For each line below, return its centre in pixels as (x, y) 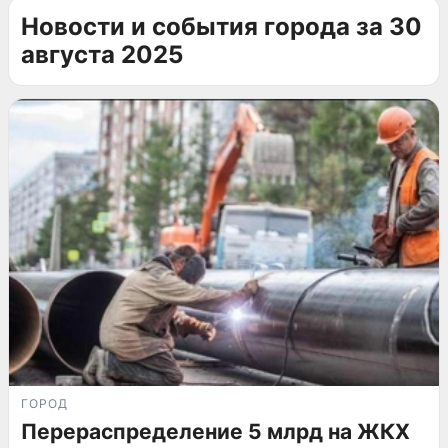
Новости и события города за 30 (221, 26)
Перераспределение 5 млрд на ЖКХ (215, 431)
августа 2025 (102, 54)
